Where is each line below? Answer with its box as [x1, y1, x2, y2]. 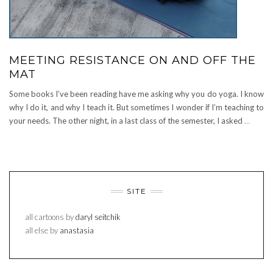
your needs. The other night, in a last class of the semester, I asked [9, 116, 244, 126]
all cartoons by [25, 212, 76, 222]
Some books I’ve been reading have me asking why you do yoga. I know [9, 89, 264, 99]
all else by [25, 225, 60, 235]
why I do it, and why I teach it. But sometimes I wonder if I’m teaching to [9, 102, 264, 112]
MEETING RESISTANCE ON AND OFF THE [9, 54, 256, 67]
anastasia [60, 225, 94, 235]
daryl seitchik [76, 212, 121, 222]
